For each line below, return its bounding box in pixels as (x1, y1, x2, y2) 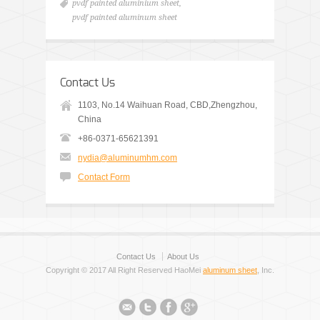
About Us (167, 252, 199, 261)
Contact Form (78, 172, 130, 183)
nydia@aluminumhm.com (78, 153, 177, 164)
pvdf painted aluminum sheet (72, 13, 177, 23)
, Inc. (257, 266, 274, 275)
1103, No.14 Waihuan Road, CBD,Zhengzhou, (78, 100, 257, 111)
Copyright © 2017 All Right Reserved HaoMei (46, 266, 203, 275)
